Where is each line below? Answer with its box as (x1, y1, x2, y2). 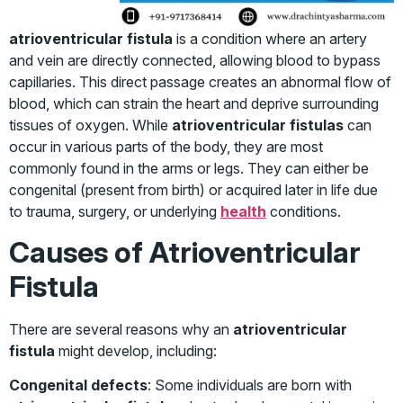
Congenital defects (9, 376, 148, 395)
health (220, 202, 266, 221)
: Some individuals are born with (148, 376, 352, 395)
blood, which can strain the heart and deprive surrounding (9, 94, 379, 113)
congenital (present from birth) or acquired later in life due (9, 181, 378, 200)
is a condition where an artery (173, 30, 367, 49)
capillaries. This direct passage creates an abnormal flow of (9, 73, 391, 92)
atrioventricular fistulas (172, 116, 344, 135)
